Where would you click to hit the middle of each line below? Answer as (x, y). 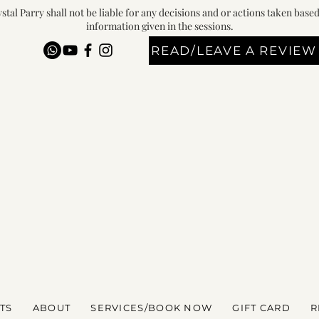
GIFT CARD (262, 308)
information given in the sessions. (159, 26)
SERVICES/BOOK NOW (152, 308)
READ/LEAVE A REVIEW (234, 51)
